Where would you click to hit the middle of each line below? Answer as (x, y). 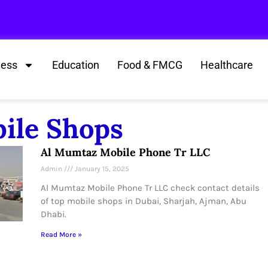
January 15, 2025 (101, 169)
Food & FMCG (150, 65)
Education (76, 65)
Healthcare (227, 65)
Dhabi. (54, 214)
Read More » (61, 234)
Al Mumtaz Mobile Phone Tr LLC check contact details (150, 188)
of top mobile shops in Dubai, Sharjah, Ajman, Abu (144, 201)
